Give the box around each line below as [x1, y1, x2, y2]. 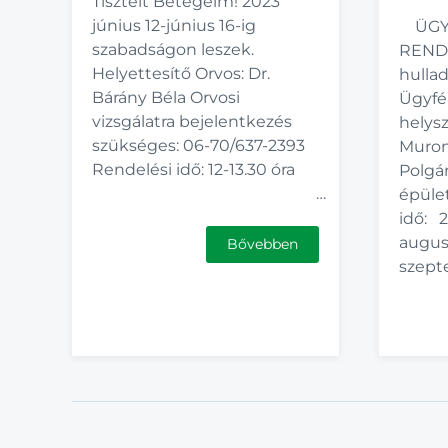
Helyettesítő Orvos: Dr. [92, 64, 270, 83]
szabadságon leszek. [92, 40, 254, 59]
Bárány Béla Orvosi [92, 88, 240, 107]
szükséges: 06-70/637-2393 [92, 136, 305, 155]
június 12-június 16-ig [92, 16, 256, 35]
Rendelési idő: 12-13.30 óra [92, 160, 303, 179]
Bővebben [226, 235, 298, 253]
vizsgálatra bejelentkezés [92, 112, 292, 131]
